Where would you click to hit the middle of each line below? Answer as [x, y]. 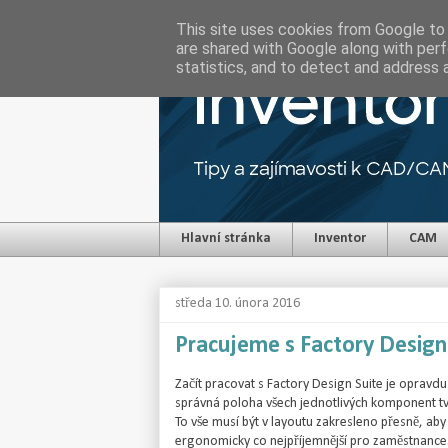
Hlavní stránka [226, 239]
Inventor [340, 239]
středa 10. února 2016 [237, 303]
